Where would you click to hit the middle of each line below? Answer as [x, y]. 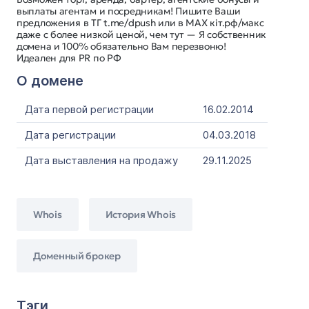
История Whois [140, 214]
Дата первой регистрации [89, 109]
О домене [50, 81]
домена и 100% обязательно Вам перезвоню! [121, 46]
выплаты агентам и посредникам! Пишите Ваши [129, 11]
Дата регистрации [70, 135]
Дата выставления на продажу [101, 160]
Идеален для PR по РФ [69, 58]
